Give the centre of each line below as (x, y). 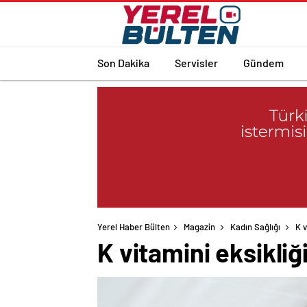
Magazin (199, 227)
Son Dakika (123, 62)
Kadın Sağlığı (255, 227)
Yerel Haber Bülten (134, 227)
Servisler (196, 62)
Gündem (263, 62)
